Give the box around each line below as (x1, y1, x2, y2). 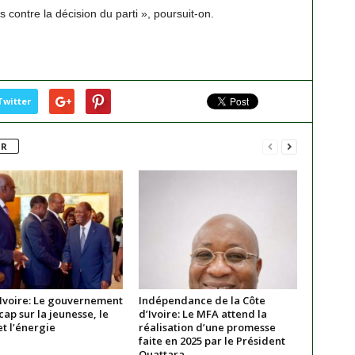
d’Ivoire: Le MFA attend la (138, 307, 267, 321)
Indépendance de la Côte (138, 293, 265, 307)
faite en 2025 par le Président (138, 334, 285, 348)
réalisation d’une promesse (138, 320, 276, 334)
